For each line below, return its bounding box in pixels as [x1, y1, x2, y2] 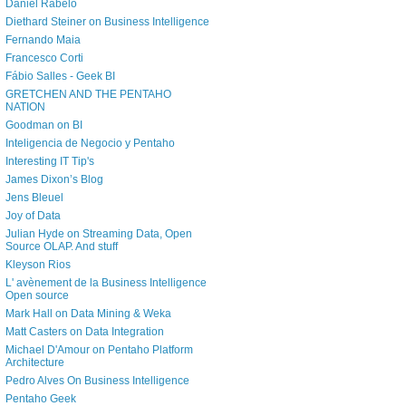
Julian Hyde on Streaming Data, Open [5, 227, 192, 241]
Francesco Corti [5, 52, 83, 65]
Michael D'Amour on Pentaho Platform [5, 343, 193, 357]
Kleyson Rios [5, 258, 71, 272]
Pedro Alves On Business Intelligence [5, 374, 189, 388]
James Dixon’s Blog [5, 173, 103, 187]
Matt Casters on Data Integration [5, 325, 164, 339]
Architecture [5, 356, 64, 370]
